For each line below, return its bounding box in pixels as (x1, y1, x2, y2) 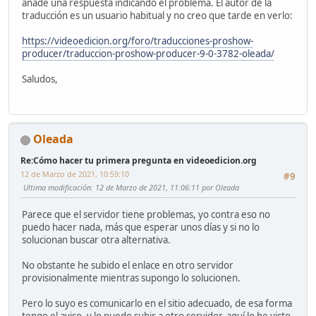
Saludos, (22, 73, 58, 86)
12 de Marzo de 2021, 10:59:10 (20, 169, 129, 180)
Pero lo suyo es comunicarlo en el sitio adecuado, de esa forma (22, 296, 292, 310)
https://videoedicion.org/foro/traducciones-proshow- (22, 35, 253, 48)
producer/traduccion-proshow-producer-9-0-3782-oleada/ (22, 47, 274, 61)
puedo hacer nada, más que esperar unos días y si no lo (22, 220, 260, 233)
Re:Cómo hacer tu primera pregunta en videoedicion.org (20, 154, 257, 167)
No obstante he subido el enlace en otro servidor (22, 258, 233, 272)
